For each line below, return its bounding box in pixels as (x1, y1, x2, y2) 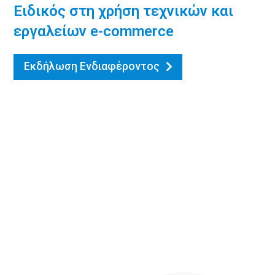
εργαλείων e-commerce (14, 22, 174, 40)
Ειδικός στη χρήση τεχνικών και (14, 2, 234, 20)
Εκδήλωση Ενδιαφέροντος (23, 60, 160, 72)
